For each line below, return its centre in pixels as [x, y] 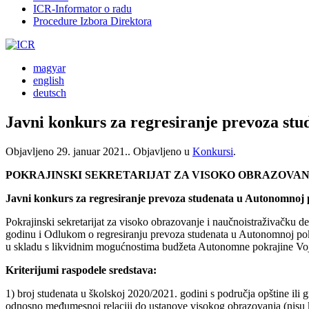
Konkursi [213, 151]
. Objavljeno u [160, 151]
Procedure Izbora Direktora [92, 21]
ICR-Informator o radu [82, 9]
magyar [49, 68]
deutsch [50, 93]
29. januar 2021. [92, 151]
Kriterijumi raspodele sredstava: [81, 270]
